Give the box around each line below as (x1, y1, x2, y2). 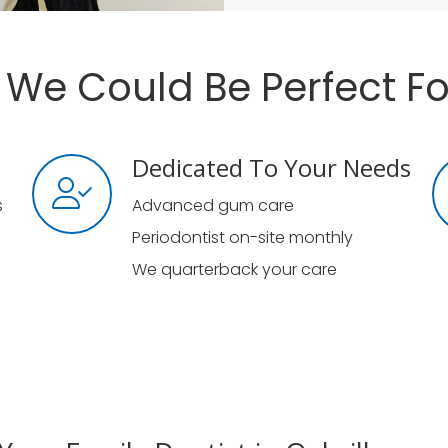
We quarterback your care (132, 258, 338, 281)
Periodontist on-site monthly (132, 226, 354, 249)
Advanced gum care (132, 194, 295, 217)
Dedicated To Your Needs (132, 151, 412, 184)
